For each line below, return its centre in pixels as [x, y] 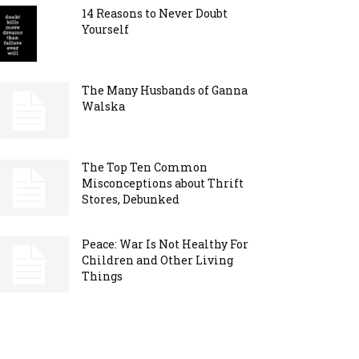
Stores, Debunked [131, 200]
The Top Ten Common [145, 167]
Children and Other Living [157, 260]
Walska [103, 107]
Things [102, 276]
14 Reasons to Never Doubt [155, 14]
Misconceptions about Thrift [163, 184]
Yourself [105, 30]
